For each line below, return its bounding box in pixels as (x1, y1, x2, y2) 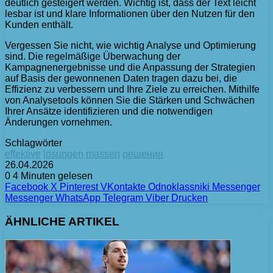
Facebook (5, 181, 48, 192)
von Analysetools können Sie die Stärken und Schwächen (5, 94, 255, 105)
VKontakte (101, 181, 146, 192)
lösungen (43, 148, 83, 159)
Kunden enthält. (5, 19, 73, 30)
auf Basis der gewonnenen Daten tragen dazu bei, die (5, 73, 237, 83)
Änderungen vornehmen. (5, 116, 112, 127)
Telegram (103, 192, 143, 203)
